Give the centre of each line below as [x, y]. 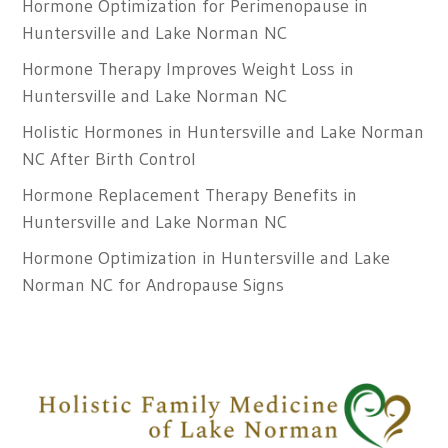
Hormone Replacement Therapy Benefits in [190, 195]
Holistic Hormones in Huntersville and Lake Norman [223, 132]
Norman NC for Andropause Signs [153, 285]
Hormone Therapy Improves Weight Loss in [188, 69]
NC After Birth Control [109, 159]
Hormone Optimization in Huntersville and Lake [206, 258]
